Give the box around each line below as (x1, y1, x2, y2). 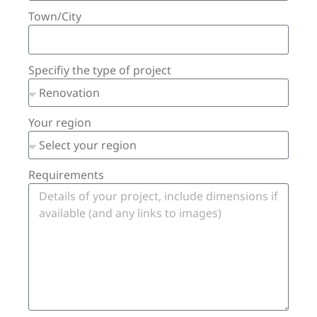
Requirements (28, 166, 104, 183)
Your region (28, 114, 91, 130)
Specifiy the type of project (28, 62, 171, 78)
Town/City (28, 8, 81, 24)
